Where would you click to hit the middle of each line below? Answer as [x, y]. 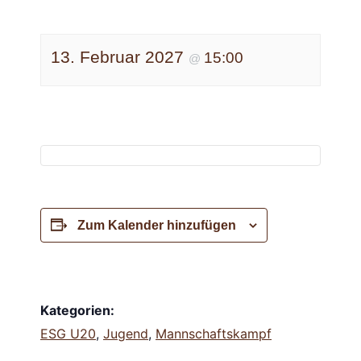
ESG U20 [68, 333]
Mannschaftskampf [214, 333]
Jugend [126, 333]
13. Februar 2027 [120, 57]
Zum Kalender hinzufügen [157, 225]
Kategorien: [77, 310]
